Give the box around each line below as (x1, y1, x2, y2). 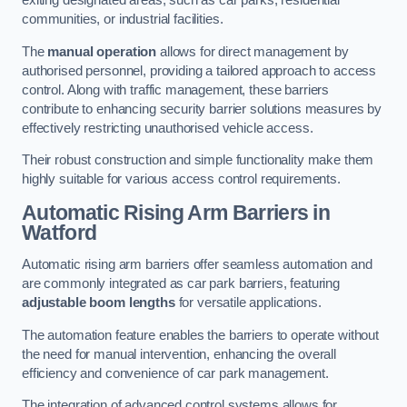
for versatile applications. (174, 295, 322, 311)
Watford (22, 220, 97, 244)
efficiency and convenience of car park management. (22, 365, 329, 381)
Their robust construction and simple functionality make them (22, 153, 374, 168)
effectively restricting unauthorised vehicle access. (22, 120, 313, 135)
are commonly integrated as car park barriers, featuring (22, 276, 341, 292)
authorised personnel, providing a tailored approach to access (22, 63, 377, 78)
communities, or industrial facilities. (22, 12, 223, 27)
